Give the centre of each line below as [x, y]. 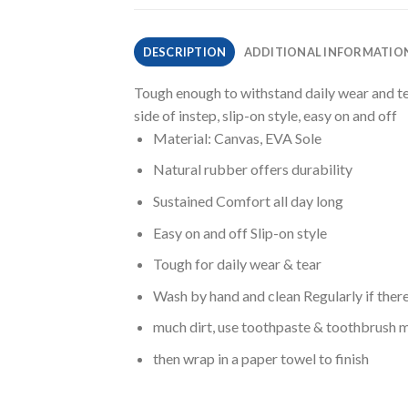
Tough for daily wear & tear [237, 264]
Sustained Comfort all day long [248, 201]
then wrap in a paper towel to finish [260, 359]
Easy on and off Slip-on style [240, 232]
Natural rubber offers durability [252, 169]
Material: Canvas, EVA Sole [237, 138]
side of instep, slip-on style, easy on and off [265, 115]
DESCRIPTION [184, 51]
